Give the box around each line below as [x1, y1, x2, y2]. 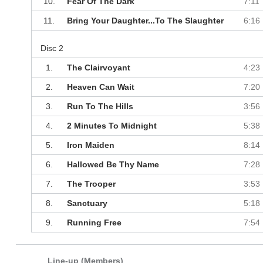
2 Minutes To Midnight [66, 121, 157, 131]
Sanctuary [66, 198, 107, 208]
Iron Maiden [66, 140, 114, 150]
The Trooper [66, 179, 116, 189]
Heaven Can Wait [66, 82, 134, 92]
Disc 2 [40, 43, 63, 53]
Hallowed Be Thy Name [66, 160, 159, 170]
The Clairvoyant [66, 63, 130, 73]
